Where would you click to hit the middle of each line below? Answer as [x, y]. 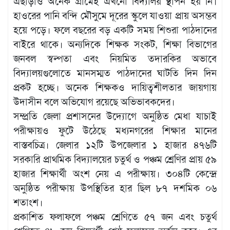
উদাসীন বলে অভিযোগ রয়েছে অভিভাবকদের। [94, 102]
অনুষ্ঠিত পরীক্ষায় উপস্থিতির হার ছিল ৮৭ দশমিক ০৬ [115, 188]
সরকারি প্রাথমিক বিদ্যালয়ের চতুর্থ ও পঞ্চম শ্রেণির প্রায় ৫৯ [115, 159]
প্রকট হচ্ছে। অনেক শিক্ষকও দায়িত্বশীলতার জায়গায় [115, 87]
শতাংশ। [28, 202]
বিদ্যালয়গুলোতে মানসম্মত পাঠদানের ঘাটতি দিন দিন [115, 73]
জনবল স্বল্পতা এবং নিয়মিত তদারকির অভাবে [115, 59]
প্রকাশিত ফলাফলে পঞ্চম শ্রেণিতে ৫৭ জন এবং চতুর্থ [115, 217]
